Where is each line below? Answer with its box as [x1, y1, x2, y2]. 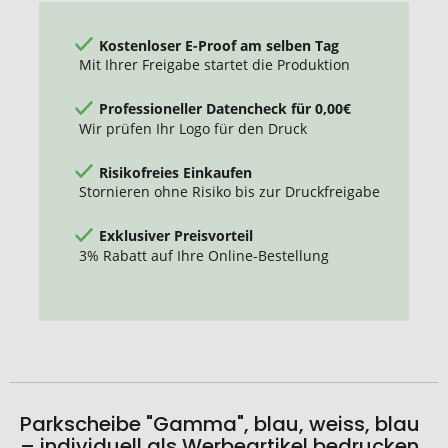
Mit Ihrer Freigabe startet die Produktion [79, 55, 350, 75]
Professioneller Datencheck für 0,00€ [99, 98, 351, 118]
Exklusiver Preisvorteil [99, 225, 253, 245]
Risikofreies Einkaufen [99, 162, 252, 182]
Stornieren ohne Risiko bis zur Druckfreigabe [79, 182, 380, 202]
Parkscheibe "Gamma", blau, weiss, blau [20, 410, 420, 439]
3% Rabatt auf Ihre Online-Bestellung [79, 245, 329, 265]
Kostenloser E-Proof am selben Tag [99, 35, 339, 55]
